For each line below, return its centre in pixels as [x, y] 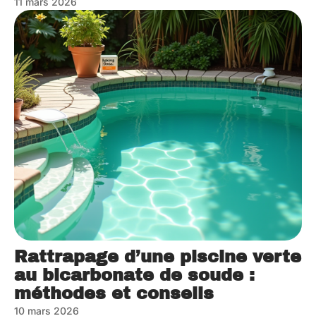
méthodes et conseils [114, 293]
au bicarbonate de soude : [134, 275]
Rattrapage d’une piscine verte [158, 256]
